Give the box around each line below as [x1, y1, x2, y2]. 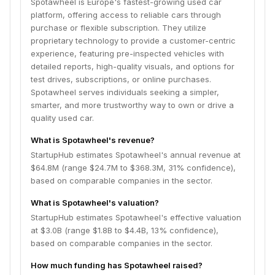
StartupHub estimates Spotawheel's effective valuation [31, 212, 241, 222]
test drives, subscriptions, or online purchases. [31, 74, 211, 84]
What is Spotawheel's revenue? [31, 135, 155, 145]
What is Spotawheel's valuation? [31, 198, 159, 207]
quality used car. [31, 113, 94, 123]
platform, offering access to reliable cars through [31, 10, 221, 20]
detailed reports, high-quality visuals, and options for [31, 61, 234, 71]
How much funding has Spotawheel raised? [31, 260, 203, 270]
